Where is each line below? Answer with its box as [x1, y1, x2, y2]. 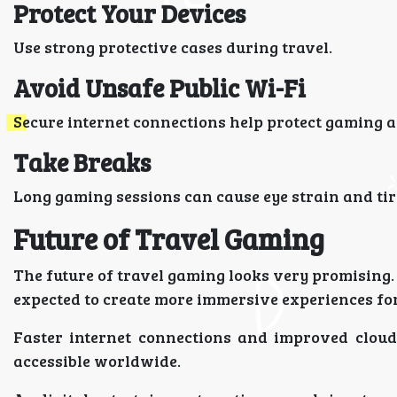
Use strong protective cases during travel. [13, 36, 332, 58]
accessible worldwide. [13, 350, 181, 371]
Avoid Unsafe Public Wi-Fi [13, 71, 306, 105]
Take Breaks [13, 145, 151, 179]
